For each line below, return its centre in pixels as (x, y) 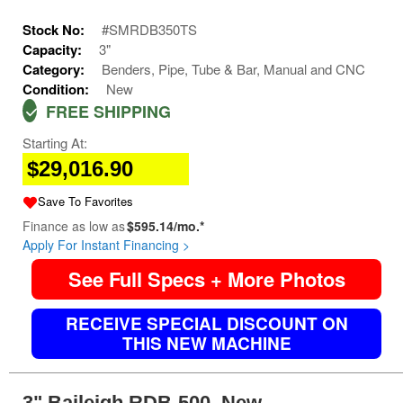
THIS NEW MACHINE (206, 344)
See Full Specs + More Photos (206, 279)
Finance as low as (74, 226)
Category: (55, 70)
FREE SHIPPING (106, 112)
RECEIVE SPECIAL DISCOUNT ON (206, 324)
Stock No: (55, 30)
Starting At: (55, 143)
